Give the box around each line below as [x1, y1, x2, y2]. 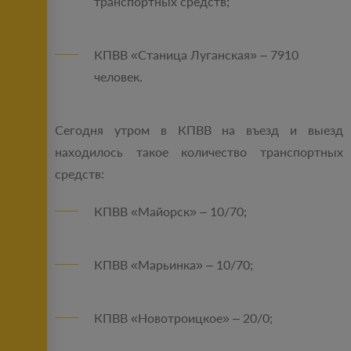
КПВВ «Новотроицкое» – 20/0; [94, 310, 273, 326]
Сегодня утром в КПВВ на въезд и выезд [55, 122, 343, 138]
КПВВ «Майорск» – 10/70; [94, 204, 247, 219]
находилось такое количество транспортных [55, 144, 343, 160]
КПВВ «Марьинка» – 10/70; [94, 257, 253, 273]
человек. [94, 69, 143, 85]
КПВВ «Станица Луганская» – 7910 [94, 47, 299, 63]
